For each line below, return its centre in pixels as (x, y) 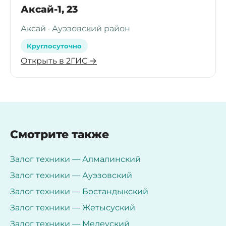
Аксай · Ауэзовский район (75, 28)
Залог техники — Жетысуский (73, 207)
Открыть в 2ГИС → (59, 61)
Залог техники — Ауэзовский (71, 175)
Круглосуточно (54, 46)
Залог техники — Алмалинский (75, 159)
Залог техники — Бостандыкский (79, 191)
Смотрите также (60, 134)
